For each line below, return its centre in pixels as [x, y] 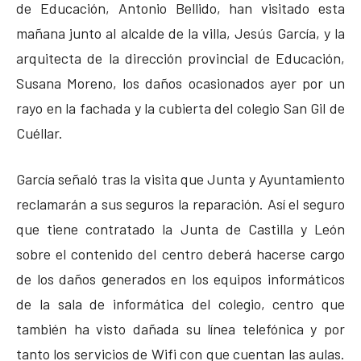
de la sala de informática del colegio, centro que [180, 303]
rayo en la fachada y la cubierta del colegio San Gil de [180, 108]
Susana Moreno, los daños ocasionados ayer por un [180, 83]
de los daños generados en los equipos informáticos [180, 278]
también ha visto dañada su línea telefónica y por [180, 328]
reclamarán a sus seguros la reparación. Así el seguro [180, 203]
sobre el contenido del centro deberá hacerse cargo [180, 253]
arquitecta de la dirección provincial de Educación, [180, 58]
